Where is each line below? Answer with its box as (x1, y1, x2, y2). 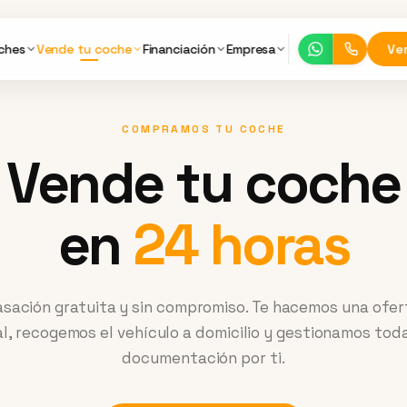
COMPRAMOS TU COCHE (122, 122, 285, 136)
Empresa (226, 41, 276, 57)
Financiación (142, 41, 216, 57)
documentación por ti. (122, 348, 285, 368)
